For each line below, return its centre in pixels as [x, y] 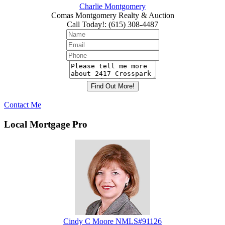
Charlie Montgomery [113, 7]
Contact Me [23, 105]
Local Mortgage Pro [46, 124]
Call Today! [86, 25]
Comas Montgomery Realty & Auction [113, 16]
